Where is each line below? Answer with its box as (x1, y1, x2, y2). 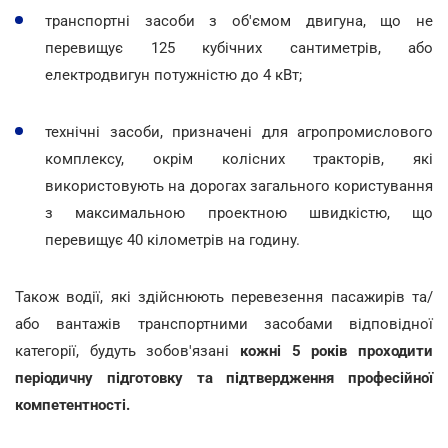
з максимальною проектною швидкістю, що (45, 203, 433, 222)
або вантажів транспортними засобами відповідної (15, 314, 433, 333)
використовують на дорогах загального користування (45, 176, 433, 195)
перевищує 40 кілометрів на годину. (45, 230, 300, 249)
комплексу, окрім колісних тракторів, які (45, 149, 433, 168)
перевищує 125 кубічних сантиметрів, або (45, 38, 433, 57)
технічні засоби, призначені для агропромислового (45, 122, 433, 141)
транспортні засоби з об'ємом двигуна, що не (45, 11, 433, 30)
